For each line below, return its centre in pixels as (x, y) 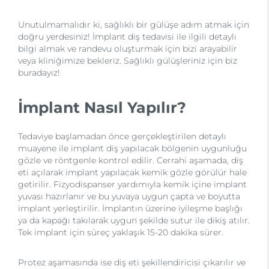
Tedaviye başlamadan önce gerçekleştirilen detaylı (122, 136)
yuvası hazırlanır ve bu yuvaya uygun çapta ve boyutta (129, 196)
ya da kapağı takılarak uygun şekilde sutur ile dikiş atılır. (134, 220)
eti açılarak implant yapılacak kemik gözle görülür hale (132, 172)
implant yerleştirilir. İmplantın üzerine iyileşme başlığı (130, 208)
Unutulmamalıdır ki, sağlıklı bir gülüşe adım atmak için (134, 25)
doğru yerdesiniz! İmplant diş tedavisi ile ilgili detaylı (127, 37)
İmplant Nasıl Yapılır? (102, 107)
